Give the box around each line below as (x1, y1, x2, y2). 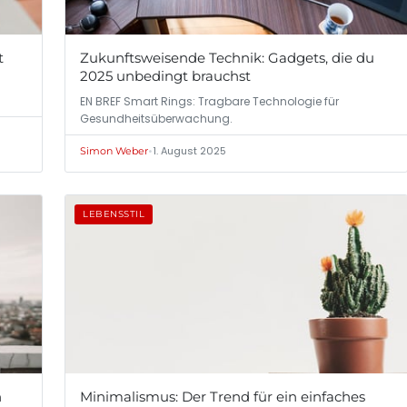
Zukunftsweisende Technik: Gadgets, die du (80, 48, 374, 66)
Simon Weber (80, 144, 148, 157)
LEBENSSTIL (83, 207, 144, 220)
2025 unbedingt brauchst (80, 66, 251, 84)
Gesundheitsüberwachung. (80, 110, 233, 126)
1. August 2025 (153, 143, 226, 158)
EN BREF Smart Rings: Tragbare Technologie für (80, 93, 339, 109)
